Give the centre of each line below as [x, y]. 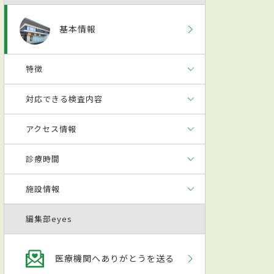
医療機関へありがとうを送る [115, 258]
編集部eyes [49, 218]
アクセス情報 [51, 128]
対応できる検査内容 [65, 98]
